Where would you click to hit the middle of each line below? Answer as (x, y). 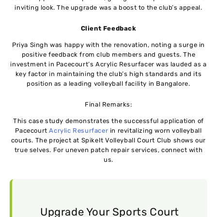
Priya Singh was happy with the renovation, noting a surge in (108, 45)
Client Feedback (108, 28)
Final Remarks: (108, 104)
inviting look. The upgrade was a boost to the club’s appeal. (108, 8)
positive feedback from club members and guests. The (108, 54)
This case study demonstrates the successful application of (108, 121)
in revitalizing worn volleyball (156, 130)
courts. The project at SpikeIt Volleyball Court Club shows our (108, 140)
